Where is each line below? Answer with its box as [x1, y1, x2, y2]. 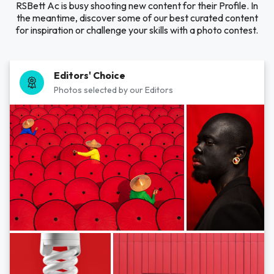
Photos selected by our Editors [54, 84, 173, 95]
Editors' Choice [54, 69, 125, 81]
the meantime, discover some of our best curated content [16, 12, 258, 24]
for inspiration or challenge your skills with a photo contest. [16, 24, 258, 36]
